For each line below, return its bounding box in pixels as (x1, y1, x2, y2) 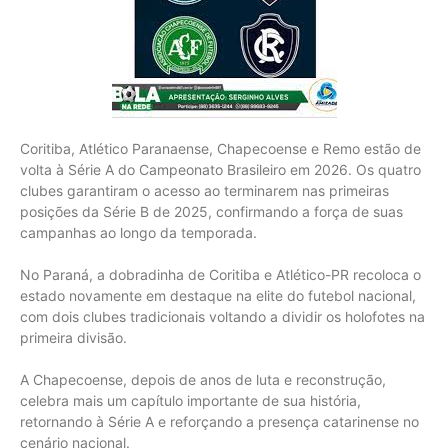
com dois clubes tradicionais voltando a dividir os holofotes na (20, 308, 425, 326)
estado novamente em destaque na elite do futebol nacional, (20, 287, 416, 305)
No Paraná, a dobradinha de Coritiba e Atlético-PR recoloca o (20, 266, 421, 284)
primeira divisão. (20, 329, 127, 347)
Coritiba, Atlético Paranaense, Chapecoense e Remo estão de (20, 140, 421, 158)
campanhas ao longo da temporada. (20, 224, 257, 242)
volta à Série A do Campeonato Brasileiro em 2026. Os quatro (20, 161, 421, 179)
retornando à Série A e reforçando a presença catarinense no (20, 413, 419, 431)
